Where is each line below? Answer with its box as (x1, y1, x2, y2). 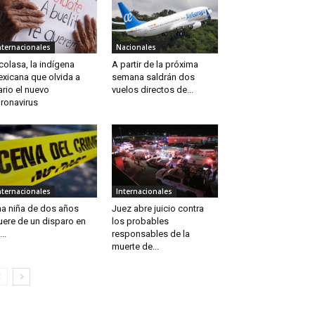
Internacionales (115, 186, 172, 197)
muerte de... (111, 241, 159, 252)
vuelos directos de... (111, 84, 193, 96)
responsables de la (111, 229, 190, 240)
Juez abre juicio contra (111, 203, 204, 214)
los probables (111, 216, 169, 227)
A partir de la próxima (111, 59, 198, 70)
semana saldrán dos (111, 72, 195, 83)
